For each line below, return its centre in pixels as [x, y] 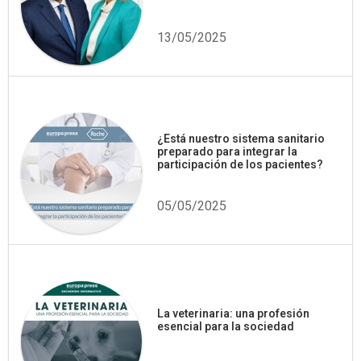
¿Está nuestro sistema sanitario [241, 139]
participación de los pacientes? [240, 165]
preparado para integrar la [227, 152]
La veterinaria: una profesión [233, 314]
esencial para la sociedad [226, 327]
